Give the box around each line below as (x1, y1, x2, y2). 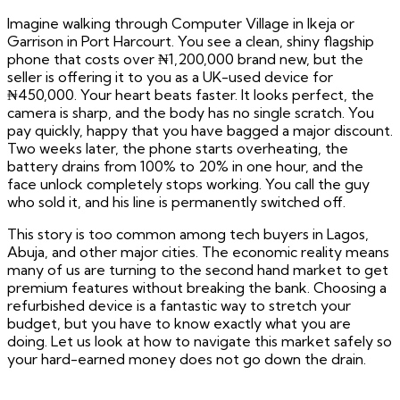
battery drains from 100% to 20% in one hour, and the (7, 157, 363, 176)
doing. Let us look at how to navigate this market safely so (7, 332, 392, 351)
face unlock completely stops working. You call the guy (7, 175, 370, 194)
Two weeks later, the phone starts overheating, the (7, 139, 348, 158)
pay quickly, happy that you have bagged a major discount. (7, 121, 393, 140)
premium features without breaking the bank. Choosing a (7, 279, 387, 297)
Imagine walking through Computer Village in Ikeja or (7, 14, 354, 33)
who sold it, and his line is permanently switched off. (7, 193, 346, 212)
